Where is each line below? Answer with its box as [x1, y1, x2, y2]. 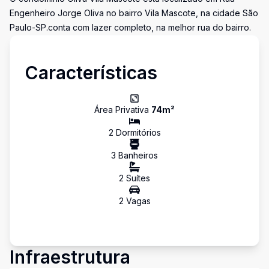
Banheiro [116, 150, 154, 160]
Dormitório [113, 127, 157, 138]
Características [25, 62, 157, 83]
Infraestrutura [10, 246, 130, 268]
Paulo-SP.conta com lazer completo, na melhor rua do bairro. [10, 22, 251, 32]
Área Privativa [94, 104, 151, 115]
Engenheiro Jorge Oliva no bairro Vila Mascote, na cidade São [10, 8, 258, 18]
